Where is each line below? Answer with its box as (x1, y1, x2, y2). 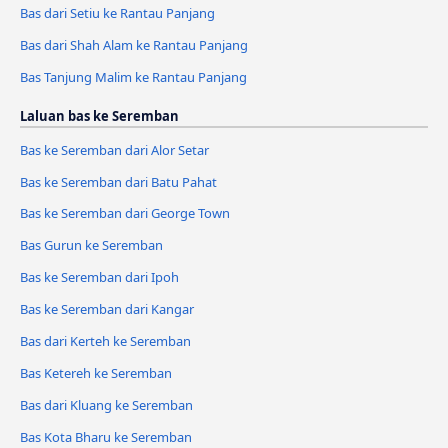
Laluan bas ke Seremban (20, 106, 179, 125)
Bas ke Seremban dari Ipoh (20, 268, 179, 287)
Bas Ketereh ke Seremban (20, 364, 172, 383)
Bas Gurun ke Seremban (20, 236, 163, 255)
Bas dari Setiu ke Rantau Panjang (20, 3, 215, 22)
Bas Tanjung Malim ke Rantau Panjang (20, 67, 247, 86)
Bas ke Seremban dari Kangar (20, 300, 194, 319)
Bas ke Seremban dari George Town (20, 204, 230, 223)
